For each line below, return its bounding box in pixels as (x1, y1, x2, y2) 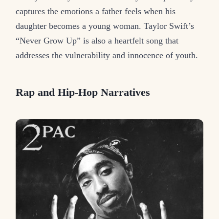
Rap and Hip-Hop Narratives (16, 87, 150, 99)
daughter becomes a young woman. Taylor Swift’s (16, 21, 194, 31)
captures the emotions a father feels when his (16, 6, 175, 17)
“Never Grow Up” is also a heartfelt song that (16, 36, 178, 46)
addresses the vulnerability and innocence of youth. (16, 50, 198, 61)
